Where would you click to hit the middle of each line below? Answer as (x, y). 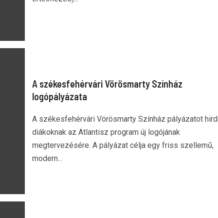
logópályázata (59, 96)
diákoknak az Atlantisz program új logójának (106, 132)
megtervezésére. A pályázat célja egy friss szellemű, (123, 145)
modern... (47, 158)
